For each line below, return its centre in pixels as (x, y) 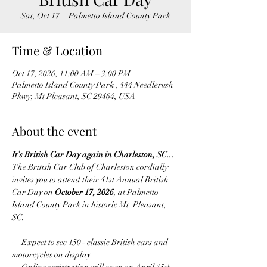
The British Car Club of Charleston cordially (91, 167)
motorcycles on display (51, 254)
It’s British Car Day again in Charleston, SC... (93, 154)
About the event (54, 131)
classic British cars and (128, 242)
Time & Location (57, 50)
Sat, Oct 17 (40, 15)
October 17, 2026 (84, 192)
